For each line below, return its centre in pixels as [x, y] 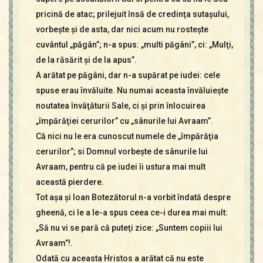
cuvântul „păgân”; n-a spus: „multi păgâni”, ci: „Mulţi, [134, 45]
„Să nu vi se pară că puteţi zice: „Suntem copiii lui [129, 228]
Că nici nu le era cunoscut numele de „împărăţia [127, 136]
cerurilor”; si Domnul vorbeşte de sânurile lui [122, 151]
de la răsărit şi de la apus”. [86, 60]
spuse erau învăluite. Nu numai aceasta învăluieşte [132, 90]
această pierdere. [70, 182]
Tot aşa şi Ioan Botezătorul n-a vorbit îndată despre [133, 197]
